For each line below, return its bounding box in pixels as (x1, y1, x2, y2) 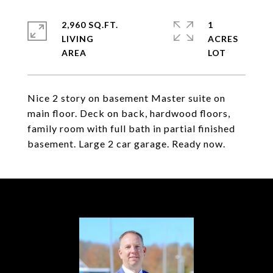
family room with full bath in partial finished (27, 122, 235, 134)
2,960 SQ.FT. (62, 19, 118, 30)
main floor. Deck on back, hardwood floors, (27, 107, 230, 119)
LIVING (62, 34, 94, 44)
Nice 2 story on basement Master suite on (27, 92, 225, 104)
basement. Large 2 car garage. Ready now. (27, 138, 225, 149)
